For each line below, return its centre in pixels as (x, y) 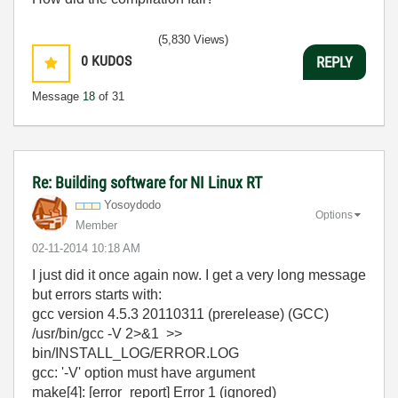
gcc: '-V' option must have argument (143, 373)
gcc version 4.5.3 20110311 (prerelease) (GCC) (180, 314)
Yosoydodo (132, 205)
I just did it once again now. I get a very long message (199, 275)
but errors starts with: (97, 295)
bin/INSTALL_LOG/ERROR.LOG (135, 353)
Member (96, 225)
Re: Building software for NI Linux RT (147, 183)
